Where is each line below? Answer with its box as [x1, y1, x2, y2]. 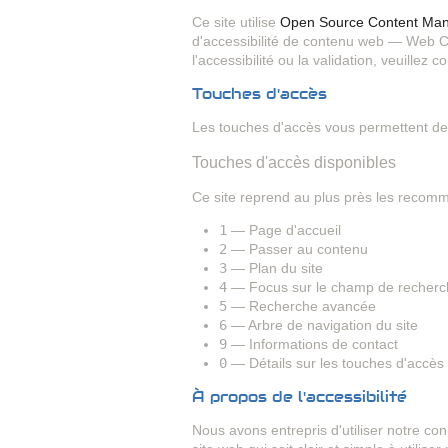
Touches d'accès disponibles [192, 153, 396, 172]
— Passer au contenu [227, 241, 368, 258]
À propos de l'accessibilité [192, 387, 407, 408]
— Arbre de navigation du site [227, 317, 418, 334]
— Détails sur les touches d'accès [227, 355, 444, 372]
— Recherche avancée [227, 298, 376, 315]
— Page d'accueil [227, 222, 341, 239]
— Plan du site [227, 260, 323, 277]
